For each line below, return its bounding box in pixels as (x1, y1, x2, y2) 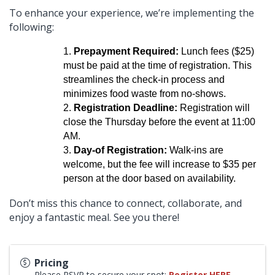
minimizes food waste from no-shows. (63, 88, 226, 99)
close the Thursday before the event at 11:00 (63, 116, 255, 127)
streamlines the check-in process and (63, 74, 225, 85)
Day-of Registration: (74, 144, 167, 155)
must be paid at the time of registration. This (63, 60, 252, 71)
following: (9, 20, 56, 34)
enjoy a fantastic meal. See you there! (9, 210, 179, 224)
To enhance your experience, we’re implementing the (9, 6, 254, 20)
